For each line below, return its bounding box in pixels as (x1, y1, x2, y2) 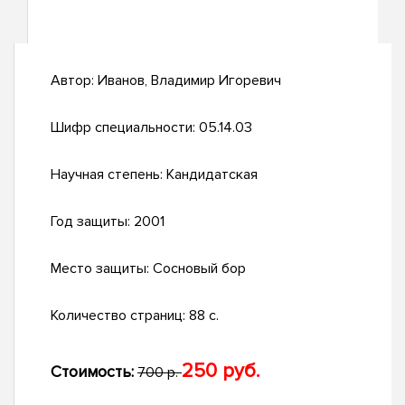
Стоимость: (51, 362, 134, 382)
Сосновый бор (153, 259, 246, 278)
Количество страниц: (51, 306, 189, 325)
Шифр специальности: (51, 118, 199, 137)
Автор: (51, 71, 98, 90)
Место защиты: (51, 259, 153, 278)
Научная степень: (51, 165, 166, 184)
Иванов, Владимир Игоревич (98, 71, 281, 90)
